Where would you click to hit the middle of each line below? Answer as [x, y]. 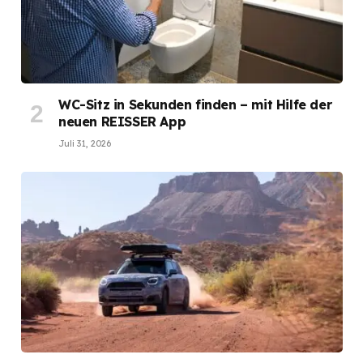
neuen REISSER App [122, 121]
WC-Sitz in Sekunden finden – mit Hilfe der [195, 104]
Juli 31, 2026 [85, 143]
